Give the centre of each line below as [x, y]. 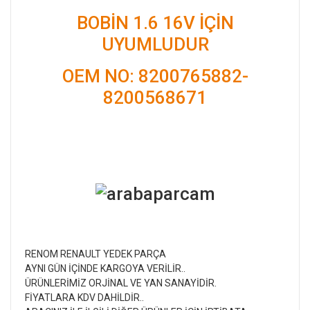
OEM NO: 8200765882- [155, 76]
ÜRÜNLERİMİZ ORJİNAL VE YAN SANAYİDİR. [126, 283]
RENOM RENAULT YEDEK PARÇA [108, 254]
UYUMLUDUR [155, 44]
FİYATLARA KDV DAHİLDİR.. [106, 298]
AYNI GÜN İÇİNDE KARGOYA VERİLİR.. [112, 269]
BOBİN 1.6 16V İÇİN [155, 22]
